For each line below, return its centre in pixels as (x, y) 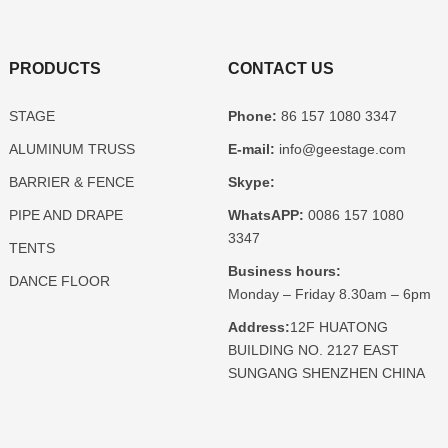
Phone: (252, 116)
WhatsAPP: (265, 215)
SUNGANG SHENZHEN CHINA (326, 373)
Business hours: (284, 271)
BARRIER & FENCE (71, 182)
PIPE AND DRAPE (65, 215)
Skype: (251, 182)
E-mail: (251, 149)
